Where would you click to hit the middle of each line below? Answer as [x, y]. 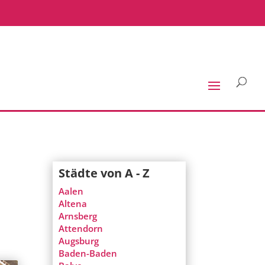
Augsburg [79, 241]
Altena [73, 204]
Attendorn [81, 229]
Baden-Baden [88, 253]
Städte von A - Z [104, 173]
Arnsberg [78, 216]
